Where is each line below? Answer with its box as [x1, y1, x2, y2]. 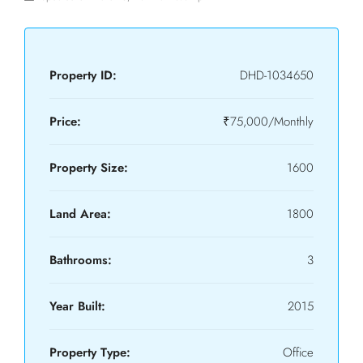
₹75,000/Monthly [223, 113, 314, 130]
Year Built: [49, 297, 105, 315]
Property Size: [49, 159, 128, 177]
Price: [49, 113, 81, 130]
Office [283, 344, 314, 361]
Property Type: [49, 344, 130, 361]
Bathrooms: [49, 251, 112, 269]
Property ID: [49, 66, 117, 84]
